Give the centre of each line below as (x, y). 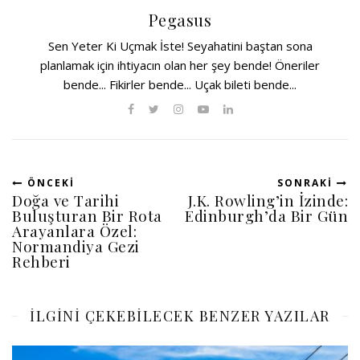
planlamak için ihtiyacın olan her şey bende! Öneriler (180, 65)
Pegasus (180, 20)
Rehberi (41, 262)
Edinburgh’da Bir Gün (266, 216)
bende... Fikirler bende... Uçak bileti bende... (180, 85)
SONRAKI (307, 183)
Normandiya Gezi (76, 246)
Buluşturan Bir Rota (87, 216)
